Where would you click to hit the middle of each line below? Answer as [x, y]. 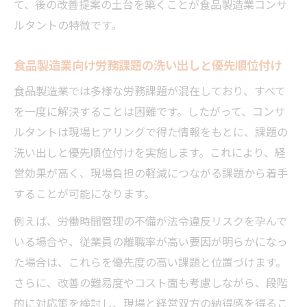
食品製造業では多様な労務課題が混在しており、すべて [150, 90]
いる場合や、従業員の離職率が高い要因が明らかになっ [151, 241]
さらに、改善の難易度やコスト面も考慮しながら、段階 [151, 282]
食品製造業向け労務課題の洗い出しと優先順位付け [148, 64]
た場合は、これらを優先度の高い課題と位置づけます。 [150, 261]
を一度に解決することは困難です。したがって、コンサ [149, 111]
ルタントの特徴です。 [68, 24]
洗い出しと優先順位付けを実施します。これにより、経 [150, 152]
